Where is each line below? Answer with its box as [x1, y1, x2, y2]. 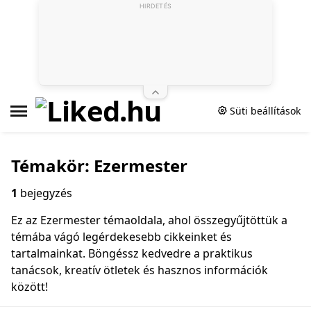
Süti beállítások [226, 104, 301, 117]
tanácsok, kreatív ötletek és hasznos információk [11, 262, 268, 278]
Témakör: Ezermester [11, 154, 187, 177]
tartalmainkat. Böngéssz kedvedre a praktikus [11, 246, 253, 261]
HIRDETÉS [139, 2, 172, 10]
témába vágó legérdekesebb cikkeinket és [11, 229, 232, 244]
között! [11, 279, 48, 294]
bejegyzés [17, 185, 72, 201]
